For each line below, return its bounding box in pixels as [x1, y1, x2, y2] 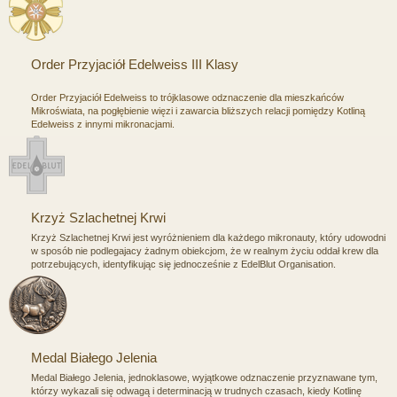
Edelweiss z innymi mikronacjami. [31, 118, 175, 129]
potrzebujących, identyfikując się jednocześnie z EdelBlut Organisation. [31, 258, 336, 269]
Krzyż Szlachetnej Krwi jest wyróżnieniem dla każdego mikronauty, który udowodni [31, 231, 385, 243]
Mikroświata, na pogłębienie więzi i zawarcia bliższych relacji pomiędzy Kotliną [31, 105, 365, 116]
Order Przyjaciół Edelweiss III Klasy [31, 56, 238, 72]
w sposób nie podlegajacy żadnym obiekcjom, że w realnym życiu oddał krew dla [31, 245, 378, 256]
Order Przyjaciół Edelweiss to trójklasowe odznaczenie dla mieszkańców [31, 91, 344, 103]
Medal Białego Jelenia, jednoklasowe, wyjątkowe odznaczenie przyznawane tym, [31, 371, 378, 383]
